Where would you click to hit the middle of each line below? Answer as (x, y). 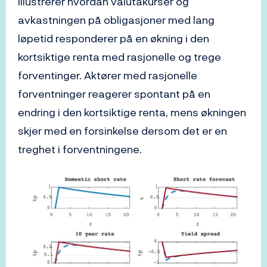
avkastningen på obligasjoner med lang (116, 20)
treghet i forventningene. (80, 149)
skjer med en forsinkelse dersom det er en (122, 131)
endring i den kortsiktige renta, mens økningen (132, 112)
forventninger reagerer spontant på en (114, 94)
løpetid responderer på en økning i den (114, 38)
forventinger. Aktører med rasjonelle (108, 75)
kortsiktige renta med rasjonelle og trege (119, 57)
